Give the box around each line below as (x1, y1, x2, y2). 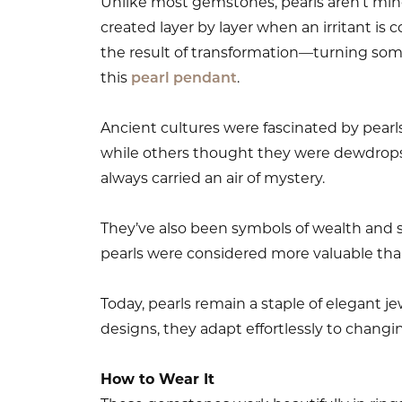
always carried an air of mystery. (100, 172, 325, 188)
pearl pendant (131, 72, 237, 87)
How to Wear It (100, 373, 214, 389)
